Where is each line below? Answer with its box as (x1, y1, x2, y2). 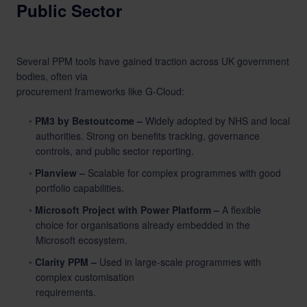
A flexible (219, 203, 262, 217)
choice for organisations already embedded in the (36, 218, 250, 232)
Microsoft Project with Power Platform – (35, 203, 220, 217)
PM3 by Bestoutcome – (35, 114, 143, 127)
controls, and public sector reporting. (36, 144, 194, 158)
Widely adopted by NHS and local (143, 114, 291, 127)
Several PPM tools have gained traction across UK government (16, 54, 289, 68)
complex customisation (36, 270, 134, 284)
